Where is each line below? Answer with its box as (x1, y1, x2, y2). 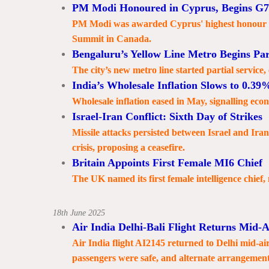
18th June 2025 (52, 208, 107, 217)
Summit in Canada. (71, 34, 151, 44)
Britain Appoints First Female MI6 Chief (71, 157, 262, 169)
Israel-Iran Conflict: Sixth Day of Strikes (71, 110, 262, 122)
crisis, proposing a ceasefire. (71, 142, 185, 153)
